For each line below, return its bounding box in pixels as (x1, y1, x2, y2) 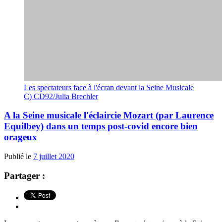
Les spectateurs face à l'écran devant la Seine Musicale (24, 83, 194, 92)
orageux (4, 132, 37, 143)
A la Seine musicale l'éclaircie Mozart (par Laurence (4, 110, 214, 121)
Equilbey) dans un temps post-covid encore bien (4, 121, 198, 132)
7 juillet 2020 (33, 152, 74, 161)
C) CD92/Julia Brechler (24, 92, 98, 101)
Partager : (4, 170, 45, 181)
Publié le (4, 152, 33, 161)
